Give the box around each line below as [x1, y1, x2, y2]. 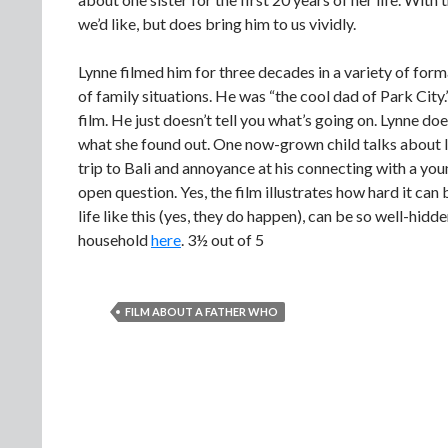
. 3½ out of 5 [181, 230, 264, 249]
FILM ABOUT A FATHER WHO [125, 305, 278, 318]
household [78, 230, 151, 249]
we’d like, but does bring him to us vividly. [78, 14, 356, 33]
